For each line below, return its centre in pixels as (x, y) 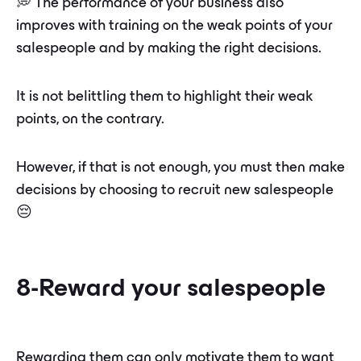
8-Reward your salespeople (171, 290)
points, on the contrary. (90, 120)
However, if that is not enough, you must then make (180, 168)
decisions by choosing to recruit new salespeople (175, 191)
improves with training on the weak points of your (174, 27)
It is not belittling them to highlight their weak (164, 98)
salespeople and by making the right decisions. (169, 49)
